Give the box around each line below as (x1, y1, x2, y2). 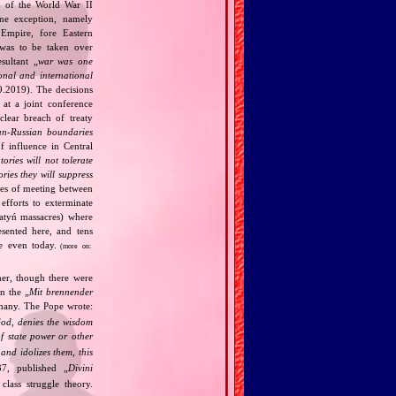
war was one (37, 55, 93, 66)
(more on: (57, 241, 93, 250)
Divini (67, 362, 93, 373)
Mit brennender (28, 286, 93, 297)
